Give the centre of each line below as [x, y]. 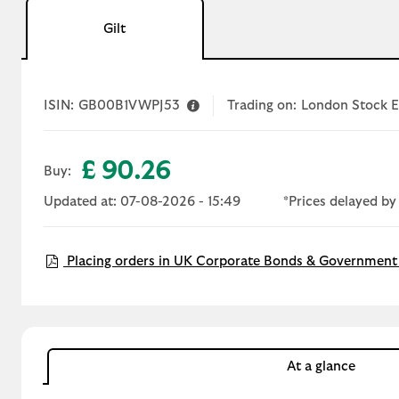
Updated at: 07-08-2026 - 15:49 [142, 201]
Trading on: [262, 105]
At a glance [322, 366]
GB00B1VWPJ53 [129, 105]
